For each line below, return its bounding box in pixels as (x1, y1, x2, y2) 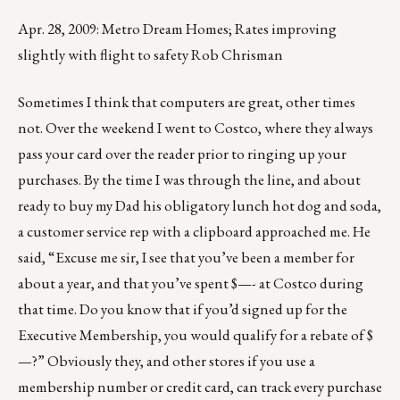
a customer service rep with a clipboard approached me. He (18, 221, 371, 242)
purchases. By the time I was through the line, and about (18, 170, 361, 190)
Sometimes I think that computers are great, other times (18, 92, 355, 112)
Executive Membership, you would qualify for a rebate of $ (18, 325, 373, 346)
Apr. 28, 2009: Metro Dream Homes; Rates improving (18, 19, 337, 39)
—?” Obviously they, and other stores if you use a (18, 351, 315, 371)
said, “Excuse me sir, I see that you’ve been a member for (18, 247, 354, 268)
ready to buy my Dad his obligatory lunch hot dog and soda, (18, 196, 381, 216)
